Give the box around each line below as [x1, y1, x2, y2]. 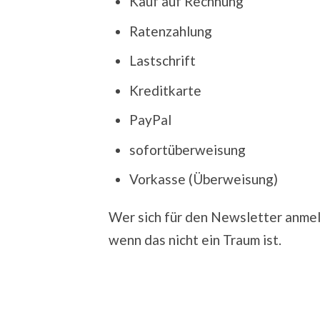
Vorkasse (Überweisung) [129, 171, 278, 188]
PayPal [129, 111, 171, 129]
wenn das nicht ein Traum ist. [109, 231, 281, 248]
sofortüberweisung [129, 141, 246, 158]
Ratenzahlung [129, 22, 212, 39]
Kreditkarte [129, 81, 201, 99]
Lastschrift [129, 52, 196, 69]
